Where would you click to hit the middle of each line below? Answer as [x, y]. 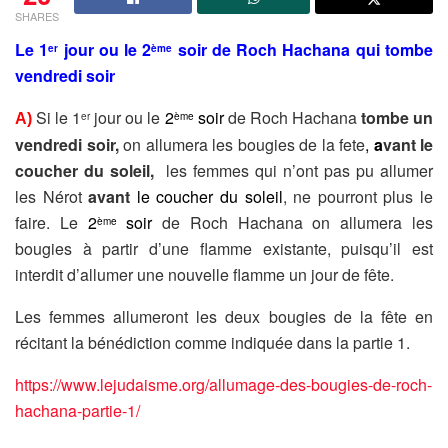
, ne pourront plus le [358, 196]
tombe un [397, 117]
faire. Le [51, 222]
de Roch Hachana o [242, 222]
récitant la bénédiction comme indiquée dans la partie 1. [212, 342]
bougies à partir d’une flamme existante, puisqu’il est [224, 248]
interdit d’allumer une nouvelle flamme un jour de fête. [204, 274]
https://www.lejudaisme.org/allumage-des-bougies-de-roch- [223, 384]
